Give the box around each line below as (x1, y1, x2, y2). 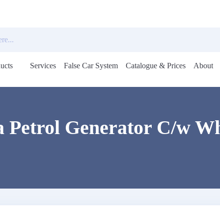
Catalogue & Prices (126, 61, 186, 70)
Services (30, 61, 56, 70)
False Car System (64, 61, 118, 70)
